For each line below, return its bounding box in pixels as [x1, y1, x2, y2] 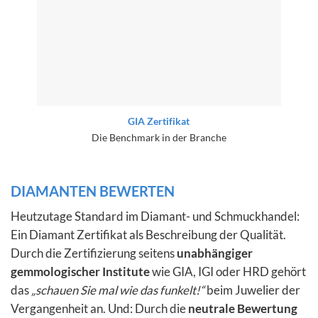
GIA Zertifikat [128, 114, 190, 127]
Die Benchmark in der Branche [91, 131, 226, 143]
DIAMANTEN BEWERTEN [11, 182, 175, 199]
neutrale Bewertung [188, 301, 297, 317]
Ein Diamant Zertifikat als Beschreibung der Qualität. [11, 227, 286, 243]
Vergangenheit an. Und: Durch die [11, 301, 188, 317]
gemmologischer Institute [11, 264, 150, 280]
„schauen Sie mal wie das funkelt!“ [31, 283, 204, 298]
